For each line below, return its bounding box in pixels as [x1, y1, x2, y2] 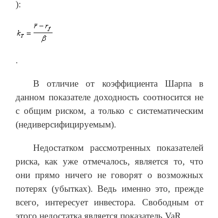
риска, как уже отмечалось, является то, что [16, 156, 203, 166]
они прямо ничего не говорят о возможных [16, 169, 203, 180]
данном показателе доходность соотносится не [16, 91, 203, 102]
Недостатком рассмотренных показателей [33, 142, 203, 153]
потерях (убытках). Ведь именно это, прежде [16, 183, 203, 194]
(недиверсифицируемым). [16, 119, 116, 129]
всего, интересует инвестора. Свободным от [16, 197, 203, 207]
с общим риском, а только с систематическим [16, 105, 203, 116]
